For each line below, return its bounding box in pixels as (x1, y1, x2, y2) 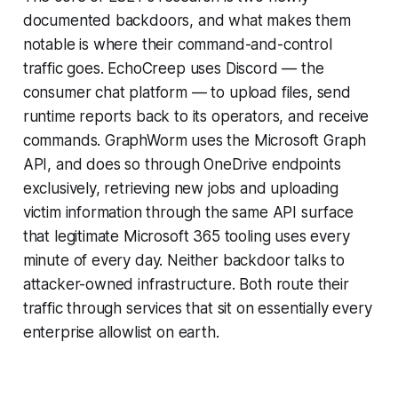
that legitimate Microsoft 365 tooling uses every (22, 227, 350, 246)
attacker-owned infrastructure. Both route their (22, 275, 349, 294)
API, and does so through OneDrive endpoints (22, 155, 341, 174)
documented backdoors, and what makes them (22, 12, 351, 30)
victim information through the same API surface (22, 203, 354, 222)
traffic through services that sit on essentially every (22, 299, 372, 318)
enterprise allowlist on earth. (22, 323, 219, 342)
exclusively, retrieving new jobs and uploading (22, 179, 338, 198)
